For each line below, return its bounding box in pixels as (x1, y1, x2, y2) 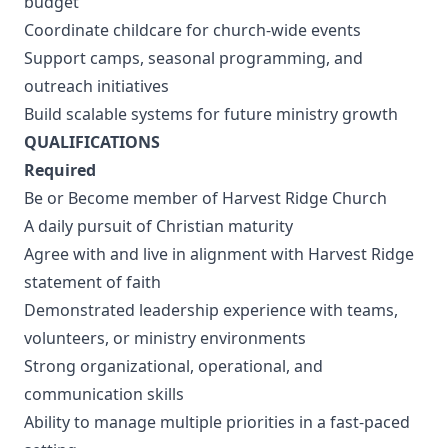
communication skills (24, 383, 188, 405)
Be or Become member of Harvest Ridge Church (24, 187, 387, 209)
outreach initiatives (24, 75, 173, 97)
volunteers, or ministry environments (24, 327, 310, 349)
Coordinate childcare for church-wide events (24, 19, 365, 41)
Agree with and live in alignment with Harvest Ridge (24, 243, 414, 265)
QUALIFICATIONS (24, 131, 160, 153)
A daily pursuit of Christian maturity (24, 215, 293, 237)
